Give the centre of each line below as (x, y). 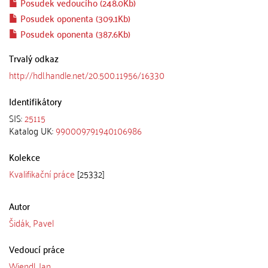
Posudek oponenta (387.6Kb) (74, 33)
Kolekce (25, 156)
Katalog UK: (32, 130)
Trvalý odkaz (34, 58)
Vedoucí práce (37, 249)
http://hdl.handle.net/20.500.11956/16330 (87, 74)
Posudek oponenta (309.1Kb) (74, 18)
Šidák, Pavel (31, 222)
